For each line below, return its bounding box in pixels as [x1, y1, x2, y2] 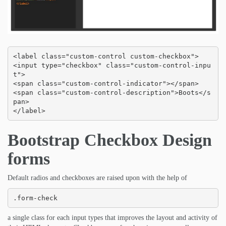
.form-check [13, 194, 58, 202]
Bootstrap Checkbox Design [8, 131, 212, 150]
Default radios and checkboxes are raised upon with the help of [8, 174, 187, 182]
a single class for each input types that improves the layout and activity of [8, 214, 217, 222]
